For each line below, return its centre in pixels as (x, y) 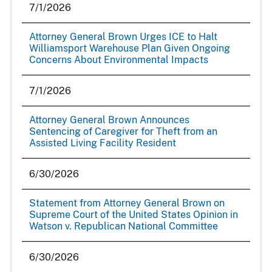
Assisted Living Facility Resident (103, 143)
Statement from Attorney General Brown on (127, 203)
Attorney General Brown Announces (109, 120)
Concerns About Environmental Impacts (119, 60)
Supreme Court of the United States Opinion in (134, 215)
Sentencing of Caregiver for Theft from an (123, 131)
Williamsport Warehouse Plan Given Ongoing (130, 48)
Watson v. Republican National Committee (124, 226)
